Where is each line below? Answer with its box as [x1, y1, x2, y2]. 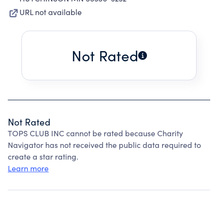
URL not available [19, 7, 82, 17]
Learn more [8, 163, 49, 173]
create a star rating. [8, 151, 78, 162]
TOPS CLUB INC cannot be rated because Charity [8, 128, 183, 138]
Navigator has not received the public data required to [8, 140, 201, 150]
